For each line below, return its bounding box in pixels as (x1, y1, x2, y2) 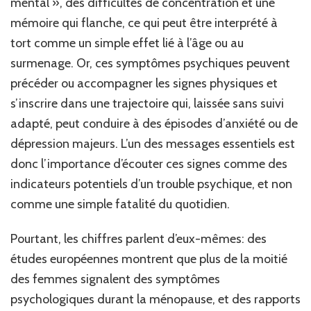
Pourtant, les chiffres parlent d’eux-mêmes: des (10, 230, 267, 246)
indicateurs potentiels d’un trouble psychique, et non (10, 176, 292, 192)
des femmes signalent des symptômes (10, 271, 220, 287)
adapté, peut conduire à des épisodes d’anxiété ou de (10, 115, 298, 131)
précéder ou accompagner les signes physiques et (10, 75, 278, 91)
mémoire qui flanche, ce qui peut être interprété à (10, 15, 278, 31)
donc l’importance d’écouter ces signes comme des (10, 155, 287, 171)
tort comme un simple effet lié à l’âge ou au (10, 35, 244, 51)
